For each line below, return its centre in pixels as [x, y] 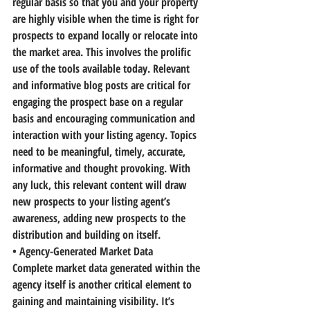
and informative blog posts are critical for [103, 85]
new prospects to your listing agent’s [93, 201]
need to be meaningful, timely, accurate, [100, 152]
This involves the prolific [140, 52]
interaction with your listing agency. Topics [106, 135]
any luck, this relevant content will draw [101, 185]
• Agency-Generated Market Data [83, 251]
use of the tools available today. [81, 69]
